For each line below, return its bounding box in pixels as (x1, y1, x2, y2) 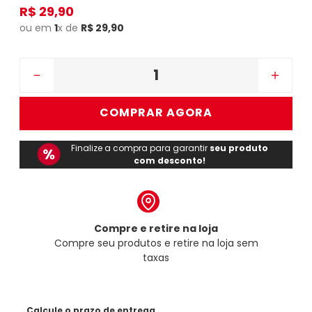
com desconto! (134, 154, 206, 166)
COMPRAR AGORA (100, 104, 212, 121)
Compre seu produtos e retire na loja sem (54, 235, 258, 250)
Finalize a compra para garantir (71, 141, 210, 154)
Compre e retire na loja (94, 221, 218, 235)
